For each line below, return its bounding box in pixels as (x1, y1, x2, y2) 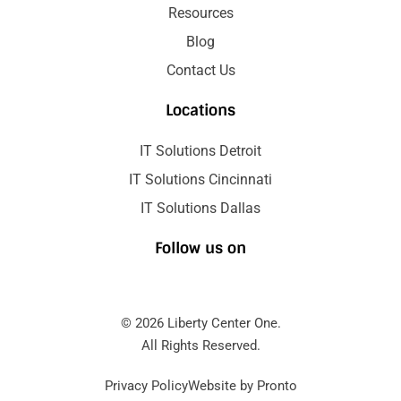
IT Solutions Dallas (141, 199, 260, 217)
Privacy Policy (104, 377, 188, 394)
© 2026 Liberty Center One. (120, 314, 281, 331)
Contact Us (166, 61, 235, 79)
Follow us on (155, 237, 246, 258)
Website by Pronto (187, 377, 297, 394)
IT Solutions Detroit (140, 141, 261, 159)
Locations (166, 99, 235, 120)
